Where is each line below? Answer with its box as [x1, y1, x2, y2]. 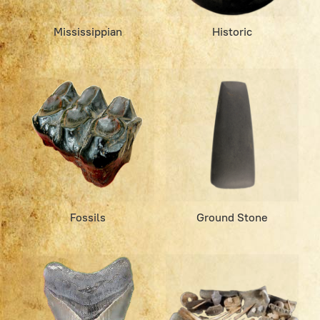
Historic [212, 25, 253, 39]
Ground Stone [196, 210, 269, 224]
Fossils [70, 210, 106, 224]
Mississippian [54, 25, 123, 39]
